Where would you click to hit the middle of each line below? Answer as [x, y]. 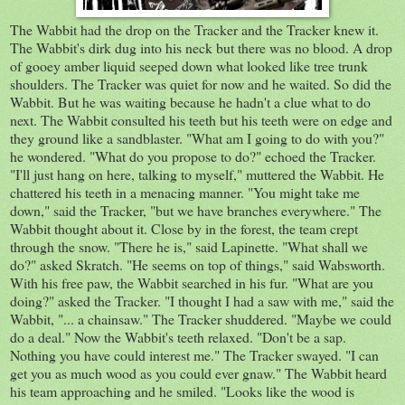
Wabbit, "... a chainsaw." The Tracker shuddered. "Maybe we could [201, 318]
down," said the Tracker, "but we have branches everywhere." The [196, 210]
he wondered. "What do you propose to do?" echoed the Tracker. [193, 155]
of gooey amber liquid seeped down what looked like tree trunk [189, 65]
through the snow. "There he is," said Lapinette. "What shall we [189, 246]
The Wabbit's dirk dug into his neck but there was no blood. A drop [201, 47]
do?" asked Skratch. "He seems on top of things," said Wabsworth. [198, 264]
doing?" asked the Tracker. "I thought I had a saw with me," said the [202, 300]
